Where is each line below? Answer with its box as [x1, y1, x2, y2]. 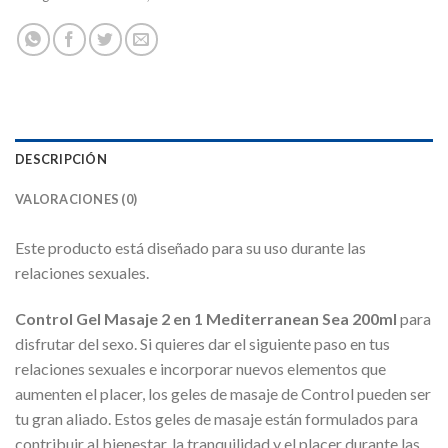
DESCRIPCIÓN [15, 150, 107, 167]
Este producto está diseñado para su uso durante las [15, 237, 366, 257]
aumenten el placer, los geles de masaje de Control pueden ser [15, 383, 431, 403]
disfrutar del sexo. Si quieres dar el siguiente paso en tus [15, 333, 390, 353]
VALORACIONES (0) [15, 190, 138, 207]
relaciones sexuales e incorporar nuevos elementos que [15, 358, 386, 378]
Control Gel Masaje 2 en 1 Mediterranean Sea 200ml [15, 308, 397, 328]
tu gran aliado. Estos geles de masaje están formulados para [15, 408, 418, 428]
